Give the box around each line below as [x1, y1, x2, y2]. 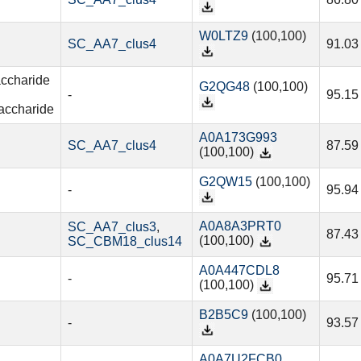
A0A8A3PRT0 [198, 219, 281, 234]
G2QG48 [198, 80, 250, 94]
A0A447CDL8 [198, 263, 280, 278]
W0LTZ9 [198, 29, 248, 44]
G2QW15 [198, 175, 252, 189]
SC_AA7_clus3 [67, 220, 156, 234]
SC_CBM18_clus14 [67, 234, 182, 249]
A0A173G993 [198, 131, 277, 145]
